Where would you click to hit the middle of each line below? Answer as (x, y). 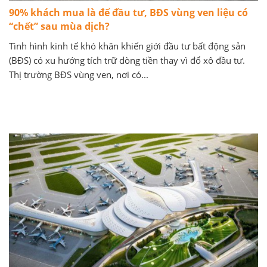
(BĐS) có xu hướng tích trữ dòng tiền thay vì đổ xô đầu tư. (127, 60)
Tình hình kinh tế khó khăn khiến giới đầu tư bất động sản (127, 46)
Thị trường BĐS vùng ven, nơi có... (79, 75)
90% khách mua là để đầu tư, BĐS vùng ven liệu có (128, 13)
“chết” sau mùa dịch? (59, 27)
